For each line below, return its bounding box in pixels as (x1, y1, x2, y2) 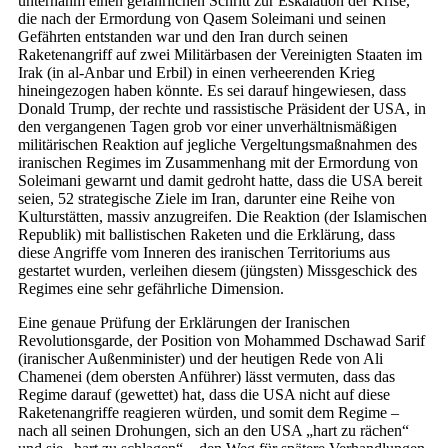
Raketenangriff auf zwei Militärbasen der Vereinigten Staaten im (18, 46, 422, 64)
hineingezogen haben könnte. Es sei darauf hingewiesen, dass (18, 82, 406, 100)
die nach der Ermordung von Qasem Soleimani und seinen (18, 10, 386, 28)
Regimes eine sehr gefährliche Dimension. (18, 280, 284, 298)
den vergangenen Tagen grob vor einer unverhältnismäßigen (18, 118, 397, 136)
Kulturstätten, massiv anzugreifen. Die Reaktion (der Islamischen (18, 208, 427, 226)
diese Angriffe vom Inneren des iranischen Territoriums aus (18, 244, 390, 262)
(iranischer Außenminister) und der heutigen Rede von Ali (18, 350, 383, 368)
